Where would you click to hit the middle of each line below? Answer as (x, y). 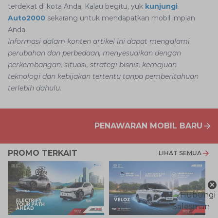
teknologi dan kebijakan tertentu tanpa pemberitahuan (103, 77)
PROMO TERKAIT (43, 153)
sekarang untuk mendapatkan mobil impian (120, 18)
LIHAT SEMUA (180, 153)
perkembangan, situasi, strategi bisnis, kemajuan (92, 65)
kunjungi (161, 7)
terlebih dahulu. (35, 88)
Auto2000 (27, 18)
